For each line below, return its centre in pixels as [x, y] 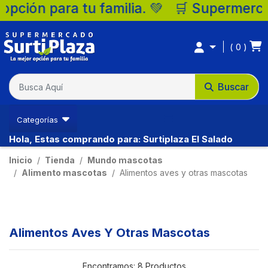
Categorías [39, 120]
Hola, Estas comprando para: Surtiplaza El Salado [121, 139]
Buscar [233, 87]
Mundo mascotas [125, 160]
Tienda [60, 160]
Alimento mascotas [64, 173]
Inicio [21, 160]
